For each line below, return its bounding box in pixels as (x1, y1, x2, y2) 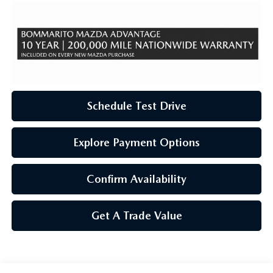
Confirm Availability (87, 172, 186, 185)
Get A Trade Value (91, 208, 182, 222)
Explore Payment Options (73, 135, 200, 149)
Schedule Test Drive (87, 99, 186, 112)
